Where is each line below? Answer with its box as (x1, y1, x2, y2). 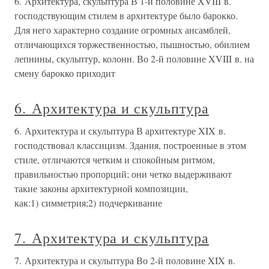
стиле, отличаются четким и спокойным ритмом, (14, 153, 215, 166)
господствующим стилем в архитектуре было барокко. (14, 9, 238, 22)
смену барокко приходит (14, 67, 115, 79)
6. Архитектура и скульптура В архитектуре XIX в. (14, 124, 226, 137)
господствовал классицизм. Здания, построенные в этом (14, 139, 246, 151)
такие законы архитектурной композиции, (14, 182, 188, 195)
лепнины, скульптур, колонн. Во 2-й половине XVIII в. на (14, 52, 254, 65)
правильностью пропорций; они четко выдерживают (14, 168, 232, 180)
